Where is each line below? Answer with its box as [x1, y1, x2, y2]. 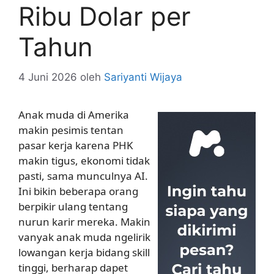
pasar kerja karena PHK [18, 138, 133, 152]
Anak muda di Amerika [18, 107, 129, 122]
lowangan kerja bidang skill [18, 245, 150, 259]
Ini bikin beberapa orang [18, 183, 138, 198]
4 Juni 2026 [18, 70, 77, 83]
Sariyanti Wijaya [104, 70, 182, 83]
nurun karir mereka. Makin [18, 214, 150, 229]
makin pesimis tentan [18, 122, 124, 137]
